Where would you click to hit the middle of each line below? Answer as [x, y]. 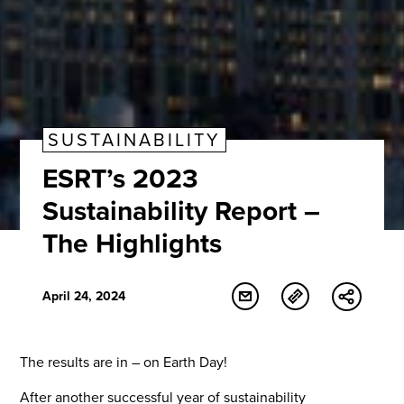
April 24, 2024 [84, 297]
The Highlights [133, 243]
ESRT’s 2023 [121, 178]
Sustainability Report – [182, 211]
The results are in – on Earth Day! [124, 363]
